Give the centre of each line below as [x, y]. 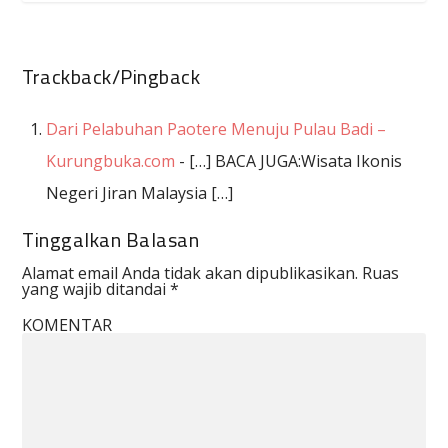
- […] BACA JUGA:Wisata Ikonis [289, 161]
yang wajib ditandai [96, 289]
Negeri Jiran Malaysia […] [140, 193]
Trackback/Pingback [111, 77]
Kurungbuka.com [111, 161]
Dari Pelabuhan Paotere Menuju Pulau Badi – [216, 129]
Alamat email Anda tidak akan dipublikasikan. [190, 273]
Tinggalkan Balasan [111, 240]
